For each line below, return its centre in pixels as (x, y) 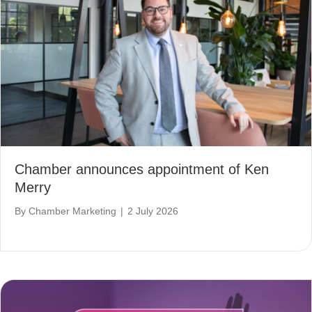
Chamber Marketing (72, 211)
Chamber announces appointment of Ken (142, 170)
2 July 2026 (153, 211)
